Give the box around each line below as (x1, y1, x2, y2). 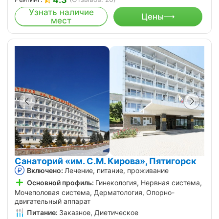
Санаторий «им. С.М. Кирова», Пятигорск (15, 156, 197, 167)
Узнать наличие (28, 7, 94, 18)
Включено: (27, 166, 63, 175)
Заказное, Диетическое (59, 208, 138, 217)
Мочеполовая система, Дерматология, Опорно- (15, 188, 175, 197)
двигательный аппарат (15, 197, 90, 206)
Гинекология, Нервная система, (95, 178, 202, 187)
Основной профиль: (27, 178, 94, 187)
